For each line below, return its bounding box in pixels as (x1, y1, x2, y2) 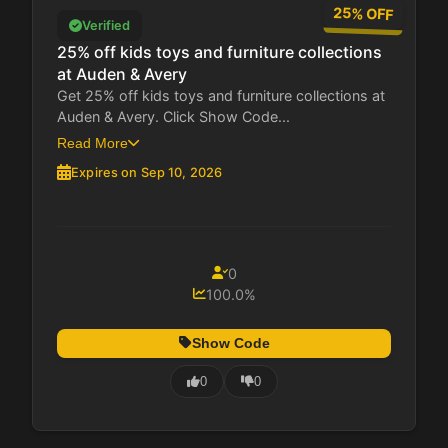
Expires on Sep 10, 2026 (71, 164, 223, 180)
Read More (57, 134, 128, 151)
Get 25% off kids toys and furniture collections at (57, 86, 385, 104)
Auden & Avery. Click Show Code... (57, 107, 290, 125)
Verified (82, 18, 130, 33)
